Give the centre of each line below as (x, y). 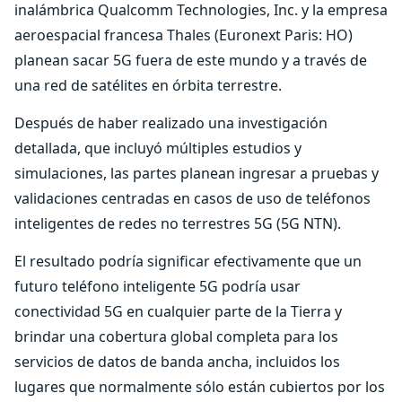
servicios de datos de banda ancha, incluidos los (177, 362)
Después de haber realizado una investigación (171, 123)
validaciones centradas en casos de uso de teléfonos (192, 198)
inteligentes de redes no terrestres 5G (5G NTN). (178, 223)
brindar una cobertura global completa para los (176, 336)
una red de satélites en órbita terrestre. (148, 85)
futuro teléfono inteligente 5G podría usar (157, 286)
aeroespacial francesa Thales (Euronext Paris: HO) (184, 35)
